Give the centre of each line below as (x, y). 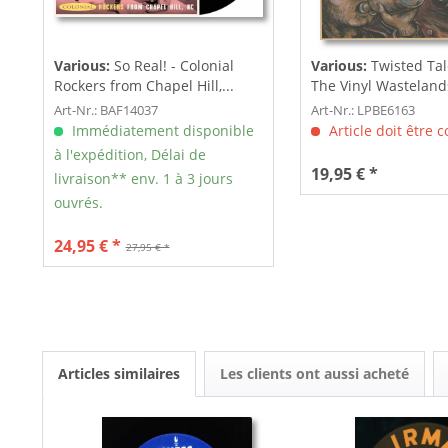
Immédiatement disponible (160, 131)
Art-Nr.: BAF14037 (105, 110)
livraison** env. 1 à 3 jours (143, 179)
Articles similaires (119, 374)
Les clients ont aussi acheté (314, 374)
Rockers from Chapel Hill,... (143, 86)
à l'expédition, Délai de (129, 155)
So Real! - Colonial (173, 66)
